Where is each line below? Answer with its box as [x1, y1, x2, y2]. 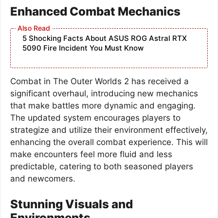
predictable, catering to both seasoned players [10, 162, 193, 171]
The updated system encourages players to [10, 113, 181, 123]
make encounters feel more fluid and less [10, 149, 172, 159]
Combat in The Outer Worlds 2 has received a [10, 76, 189, 86]
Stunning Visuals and [10, 197, 133, 211]
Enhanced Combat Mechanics [10, 4, 181, 18]
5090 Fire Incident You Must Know [22, 43, 144, 53]
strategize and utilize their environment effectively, [10, 125, 208, 135]
